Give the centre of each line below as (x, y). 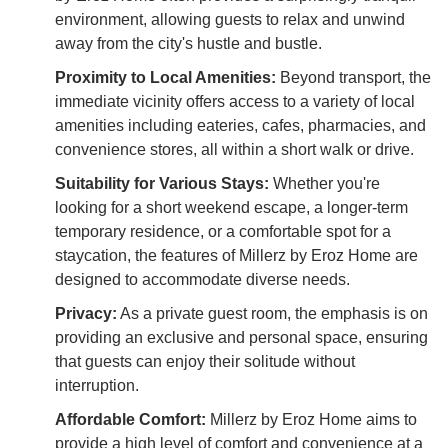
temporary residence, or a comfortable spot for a (223, 231)
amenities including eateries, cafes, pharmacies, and (240, 125)
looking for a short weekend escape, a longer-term (231, 207)
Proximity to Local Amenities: (165, 77)
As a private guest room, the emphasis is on (272, 313)
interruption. (97, 385)
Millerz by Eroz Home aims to (311, 419)
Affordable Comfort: (130, 419)
